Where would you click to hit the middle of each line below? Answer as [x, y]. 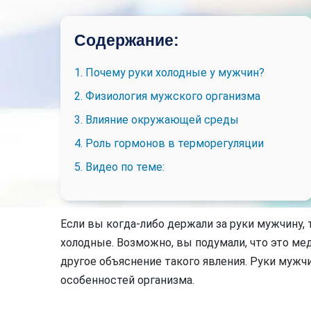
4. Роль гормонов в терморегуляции [169, 143]
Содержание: [127, 40]
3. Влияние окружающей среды [157, 120]
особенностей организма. [127, 280]
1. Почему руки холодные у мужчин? [169, 73]
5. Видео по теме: [119, 167]
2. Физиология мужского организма [167, 96]
